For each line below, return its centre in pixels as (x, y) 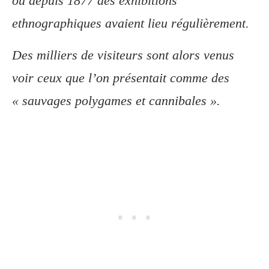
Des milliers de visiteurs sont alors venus (123, 55)
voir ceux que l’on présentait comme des (121, 77)
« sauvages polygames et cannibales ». (116, 100)
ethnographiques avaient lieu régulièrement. (131, 23)
